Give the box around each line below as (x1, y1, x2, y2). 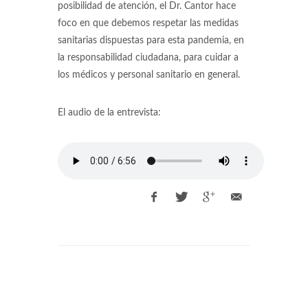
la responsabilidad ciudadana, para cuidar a (58, 53, 239, 63)
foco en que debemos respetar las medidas (58, 19, 239, 28)
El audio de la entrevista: (58, 108, 161, 118)
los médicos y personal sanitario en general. (58, 70, 240, 80)
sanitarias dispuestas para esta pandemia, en (58, 36, 244, 45)
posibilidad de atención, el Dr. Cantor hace (58, 1, 236, 11)
